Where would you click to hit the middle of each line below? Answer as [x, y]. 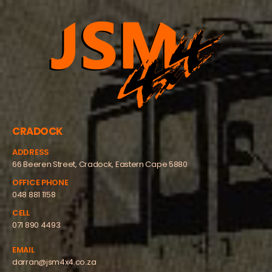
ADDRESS [31, 152]
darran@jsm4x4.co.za [54, 262]
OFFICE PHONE [40, 182]
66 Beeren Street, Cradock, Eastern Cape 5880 [100, 164]
